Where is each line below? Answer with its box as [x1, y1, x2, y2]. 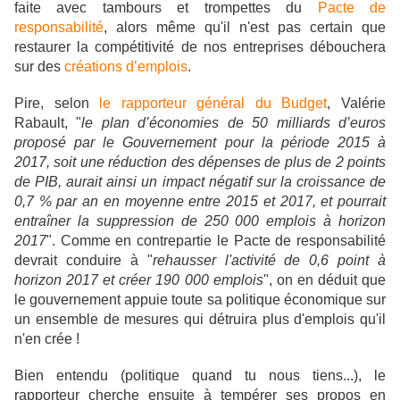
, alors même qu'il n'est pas [104, 20, 301, 36]
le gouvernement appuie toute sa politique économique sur [14, 292, 386, 308]
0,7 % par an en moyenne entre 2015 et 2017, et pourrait [14, 194, 386, 210]
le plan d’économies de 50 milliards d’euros [81, 115, 387, 131]
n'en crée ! [14, 331, 79, 347]
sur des [14, 59, 64, 75]
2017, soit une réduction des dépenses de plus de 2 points [14, 154, 386, 171]
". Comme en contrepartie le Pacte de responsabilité [46, 233, 386, 249]
